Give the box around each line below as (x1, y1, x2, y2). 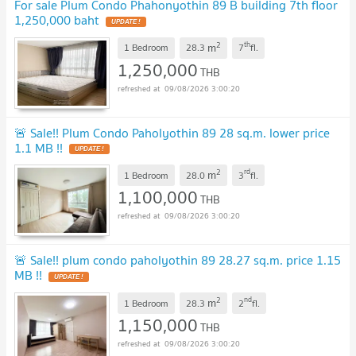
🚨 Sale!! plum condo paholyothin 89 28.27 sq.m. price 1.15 (14, 250, 341, 271)
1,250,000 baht (14, 10, 99, 31)
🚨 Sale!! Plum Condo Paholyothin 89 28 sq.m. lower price (14, 122, 330, 143)
